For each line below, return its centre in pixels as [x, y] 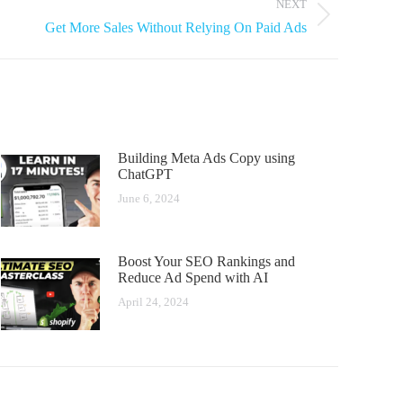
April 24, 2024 [153, 302]
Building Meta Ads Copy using [206, 158]
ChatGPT [145, 175]
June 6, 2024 [149, 199]
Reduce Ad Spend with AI [193, 278]
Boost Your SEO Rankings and [206, 262]
